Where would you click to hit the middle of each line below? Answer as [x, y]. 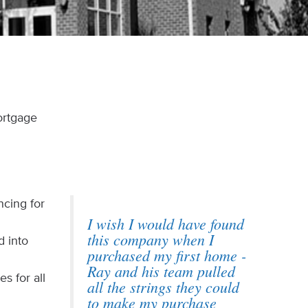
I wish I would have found [165, 223]
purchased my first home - [166, 255]
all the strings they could [163, 287]
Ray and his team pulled [161, 271]
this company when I [150, 239]
